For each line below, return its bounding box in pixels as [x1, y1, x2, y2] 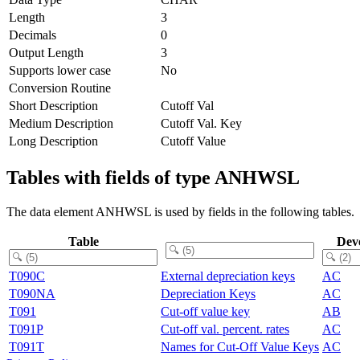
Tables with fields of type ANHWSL [6, 166, 300, 188]
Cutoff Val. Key [161, 116, 242, 130]
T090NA [9, 286, 55, 301]
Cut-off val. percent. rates [161, 321, 289, 336]
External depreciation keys [161, 268, 295, 283]
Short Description [9, 98, 98, 112]
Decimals [9, 27, 56, 42]
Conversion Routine [9, 80, 111, 95]
